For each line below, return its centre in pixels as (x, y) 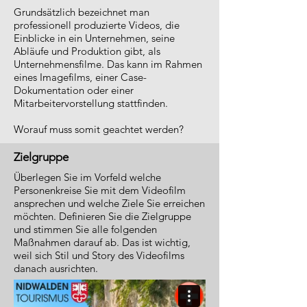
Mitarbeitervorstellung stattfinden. (91, 103)
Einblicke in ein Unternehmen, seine (94, 38)
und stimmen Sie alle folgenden (85, 229)
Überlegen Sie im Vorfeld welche (87, 177)
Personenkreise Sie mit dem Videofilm (100, 190)
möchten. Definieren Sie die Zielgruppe (102, 216)
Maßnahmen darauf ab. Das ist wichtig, (102, 242)
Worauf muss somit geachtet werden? (99, 129)
